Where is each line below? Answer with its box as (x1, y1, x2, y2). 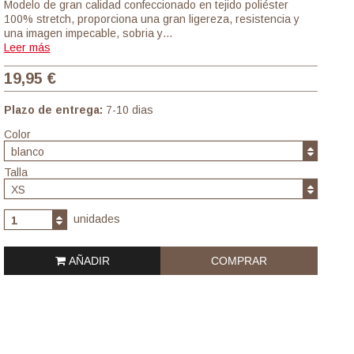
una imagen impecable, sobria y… (3, 26, 173, 40)
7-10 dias (105, 103, 153, 116)
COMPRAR (211, 254, 268, 267)
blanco (10, 145, 44, 158)
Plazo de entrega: (3, 103, 103, 116)
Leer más (3, 40, 51, 54)
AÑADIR (65, 254, 110, 267)
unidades (66, 212, 120, 225)
